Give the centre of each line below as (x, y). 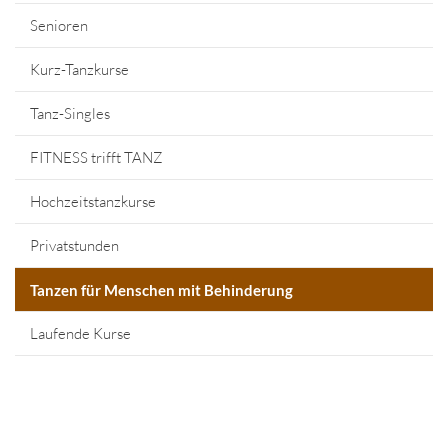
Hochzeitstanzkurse (93, 202)
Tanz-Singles (70, 114)
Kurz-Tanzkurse (79, 70)
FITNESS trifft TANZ (96, 158)
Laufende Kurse (80, 334)
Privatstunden (74, 246)
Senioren (59, 26)
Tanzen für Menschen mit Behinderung (161, 290)
